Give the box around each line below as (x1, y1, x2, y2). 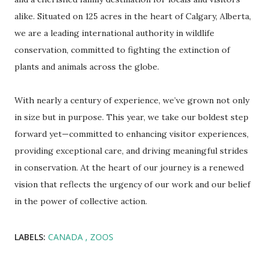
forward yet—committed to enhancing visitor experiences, (14, 128, 249, 140)
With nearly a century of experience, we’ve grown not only (14, 95, 249, 106)
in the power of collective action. (14, 196, 150, 207)
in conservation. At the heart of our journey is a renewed (14, 162, 244, 174)
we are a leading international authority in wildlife (14, 28, 214, 39)
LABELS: (14, 231, 46, 243)
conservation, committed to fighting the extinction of (14, 44, 230, 56)
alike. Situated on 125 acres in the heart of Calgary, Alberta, (14, 11, 251, 22)
